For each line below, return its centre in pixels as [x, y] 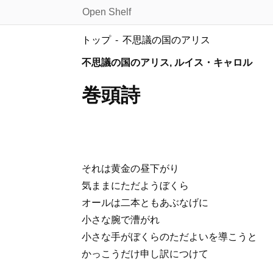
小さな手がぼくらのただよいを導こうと [170, 236]
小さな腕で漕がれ [121, 219]
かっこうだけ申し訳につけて [145, 253]
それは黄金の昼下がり [131, 168]
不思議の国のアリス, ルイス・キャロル [167, 62]
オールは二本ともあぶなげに [145, 202]
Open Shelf [106, 12]
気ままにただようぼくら [136, 185]
